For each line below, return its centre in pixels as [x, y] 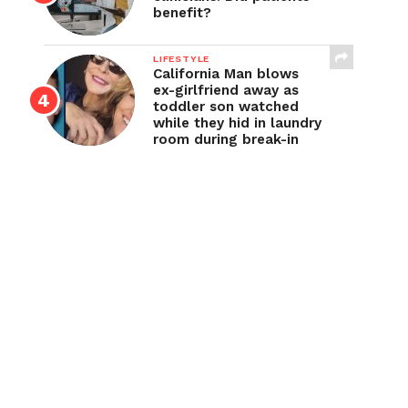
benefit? [182, 13]
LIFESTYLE [182, 59]
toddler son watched [226, 107]
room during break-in [226, 139]
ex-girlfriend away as [226, 90]
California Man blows [226, 74]
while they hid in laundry [237, 123]
